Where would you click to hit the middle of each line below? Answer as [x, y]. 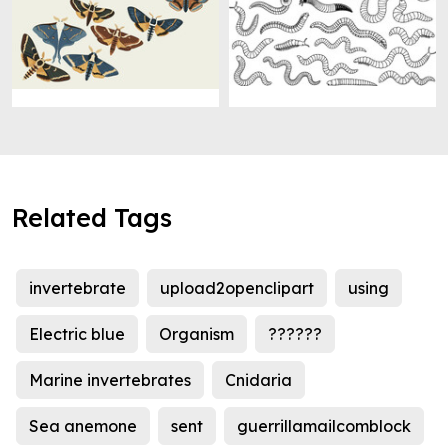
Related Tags [92, 218]
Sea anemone [83, 426]
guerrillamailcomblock [324, 426]
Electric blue [77, 334]
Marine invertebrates [110, 380]
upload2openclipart [237, 288]
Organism [196, 334]
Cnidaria [258, 380]
